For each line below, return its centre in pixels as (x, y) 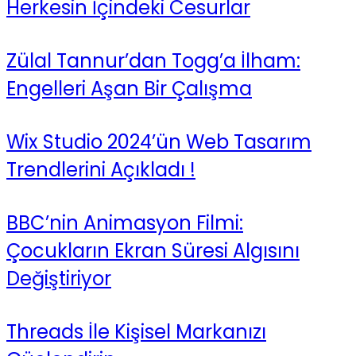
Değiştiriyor (59, 278)
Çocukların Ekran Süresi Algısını (153, 250)
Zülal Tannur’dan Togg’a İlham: (153, 61)
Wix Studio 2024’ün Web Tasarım (159, 142)
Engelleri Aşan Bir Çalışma (129, 89)
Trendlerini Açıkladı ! (101, 170)
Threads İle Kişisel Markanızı (136, 331)
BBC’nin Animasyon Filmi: (125, 222)
